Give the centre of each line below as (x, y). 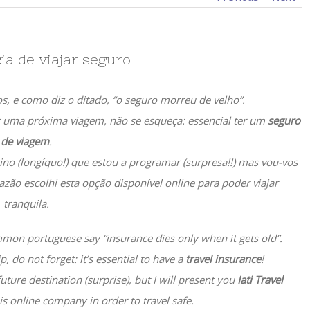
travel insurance (221, 259)
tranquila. (26, 203)
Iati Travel (260, 280)
